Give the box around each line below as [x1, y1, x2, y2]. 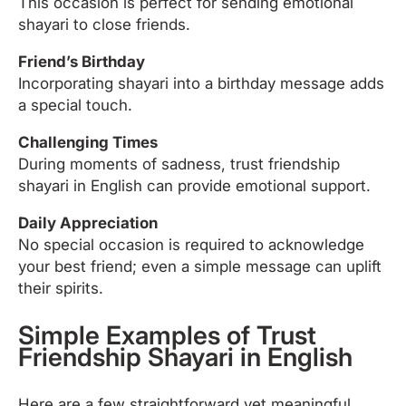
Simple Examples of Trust [18, 319, 316, 351]
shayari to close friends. [18, 14, 190, 34]
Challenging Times [18, 132, 158, 151]
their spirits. [18, 278, 103, 297]
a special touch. [18, 95, 132, 114]
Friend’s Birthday [18, 52, 145, 71]
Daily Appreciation [18, 213, 158, 232]
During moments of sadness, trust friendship [18, 154, 340, 173]
